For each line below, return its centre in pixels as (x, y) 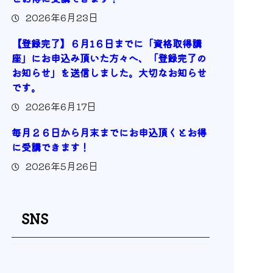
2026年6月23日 (62, 17)
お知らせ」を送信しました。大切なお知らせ (109, 72)
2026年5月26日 (62, 165)
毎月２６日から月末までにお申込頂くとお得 (109, 132)
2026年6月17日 (61, 106)
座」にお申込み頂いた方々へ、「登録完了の (109, 58)
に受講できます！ (50, 147)
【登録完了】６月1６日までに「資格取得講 (106, 43)
